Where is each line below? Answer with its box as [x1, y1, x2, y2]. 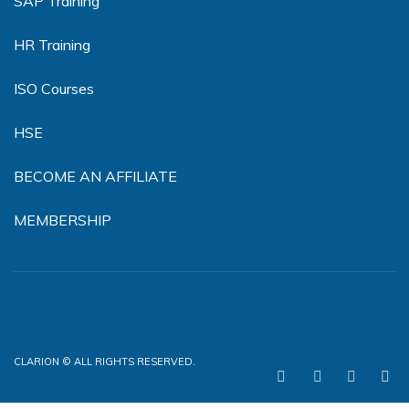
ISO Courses [14, 79, 94, 98]
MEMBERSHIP [14, 211, 111, 229]
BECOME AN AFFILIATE [14, 167, 177, 185]
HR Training [14, 36, 90, 54]
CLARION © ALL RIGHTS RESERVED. [14, 355, 195, 368]
